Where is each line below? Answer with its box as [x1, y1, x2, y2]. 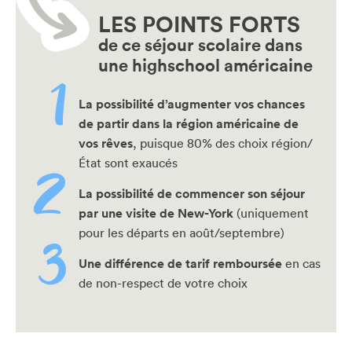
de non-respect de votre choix [79, 275, 247, 291]
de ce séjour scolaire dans [98, 33, 302, 57]
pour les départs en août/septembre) [79, 225, 284, 241]
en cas [282, 255, 321, 272]
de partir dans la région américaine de [79, 115, 299, 133]
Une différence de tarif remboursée [79, 255, 282, 273]
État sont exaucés [79, 155, 178, 171]
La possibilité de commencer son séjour [79, 185, 305, 203]
